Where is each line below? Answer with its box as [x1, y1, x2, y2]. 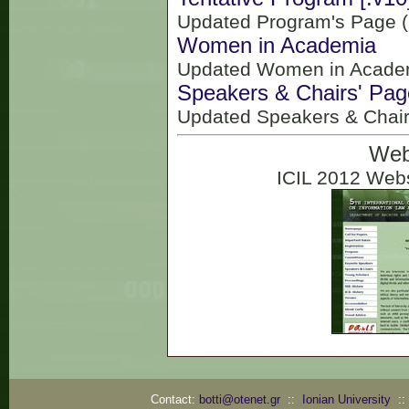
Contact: [150, 393, 199, 406]
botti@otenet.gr [198, 393, 280, 406]
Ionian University [301, 393, 391, 406]
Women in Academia [176, 33, 376, 58]
